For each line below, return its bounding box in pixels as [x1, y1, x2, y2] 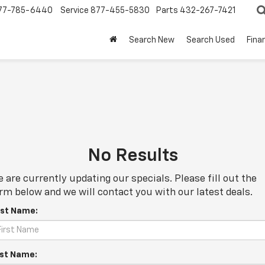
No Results [87, 147, 178, 165]
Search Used [186, 36, 235, 45]
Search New [129, 36, 174, 45]
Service [60, 7, 89, 15]
